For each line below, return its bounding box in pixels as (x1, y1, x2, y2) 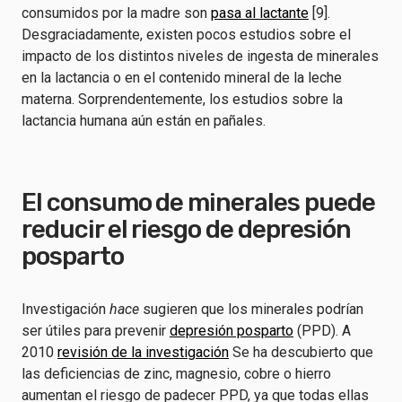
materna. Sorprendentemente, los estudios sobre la (22, 91, 343, 108)
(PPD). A (293, 322, 351, 339)
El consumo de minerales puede (22, 188, 375, 217)
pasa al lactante (211, 4, 309, 22)
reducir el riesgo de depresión (22, 214, 351, 244)
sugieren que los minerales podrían (139, 301, 363, 318)
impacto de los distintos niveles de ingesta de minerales (22, 48, 379, 65)
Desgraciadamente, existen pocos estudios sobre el (22, 26, 351, 43)
